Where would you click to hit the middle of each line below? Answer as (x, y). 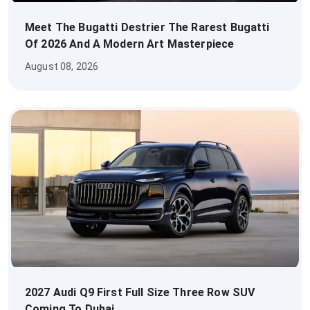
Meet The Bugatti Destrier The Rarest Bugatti (147, 27)
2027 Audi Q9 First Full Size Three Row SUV (140, 292)
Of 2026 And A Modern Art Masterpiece (130, 44)
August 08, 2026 (62, 66)
